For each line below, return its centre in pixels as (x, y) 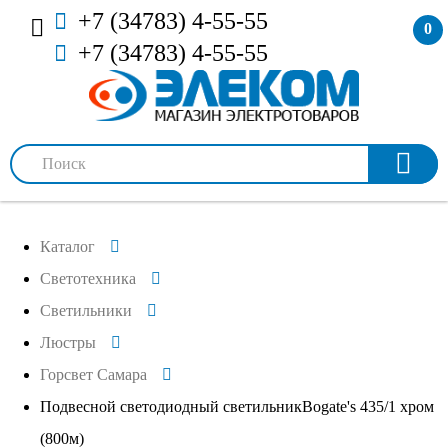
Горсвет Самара (93, 374)
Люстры (68, 342)
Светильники (86, 310)
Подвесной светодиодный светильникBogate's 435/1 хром (237, 406)
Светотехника (88, 278)
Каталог (67, 246)
